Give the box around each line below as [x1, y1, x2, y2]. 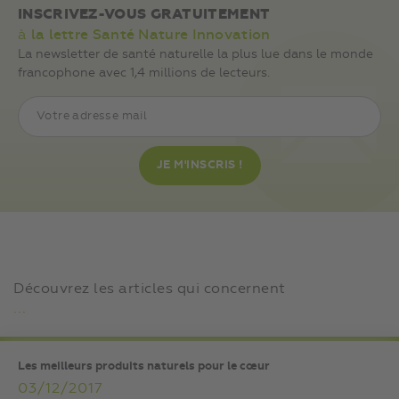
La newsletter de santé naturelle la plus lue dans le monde [18, 47, 373, 61]
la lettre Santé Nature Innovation [30, 27, 271, 43]
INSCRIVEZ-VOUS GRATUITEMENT [18, 6, 271, 22]
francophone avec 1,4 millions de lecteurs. [18, 66, 270, 79]
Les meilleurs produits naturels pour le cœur [18, 360, 270, 372]
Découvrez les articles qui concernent [13, 281, 286, 297]
